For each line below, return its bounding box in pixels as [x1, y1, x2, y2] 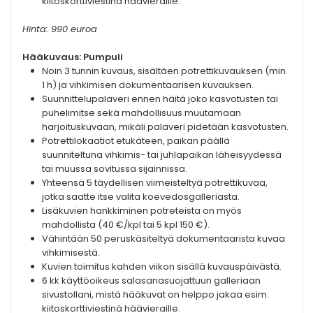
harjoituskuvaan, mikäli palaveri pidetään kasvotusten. [42, 120, 289, 134]
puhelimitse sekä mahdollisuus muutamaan [42, 106, 241, 120]
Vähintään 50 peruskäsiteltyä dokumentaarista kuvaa [42, 232, 285, 246]
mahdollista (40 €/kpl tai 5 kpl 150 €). [42, 218, 210, 232]
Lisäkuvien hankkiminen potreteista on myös [42, 204, 242, 218]
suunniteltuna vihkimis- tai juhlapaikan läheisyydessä [42, 148, 282, 162]
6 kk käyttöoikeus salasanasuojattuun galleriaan [42, 274, 261, 288]
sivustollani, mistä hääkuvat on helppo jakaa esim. [42, 288, 269, 302]
